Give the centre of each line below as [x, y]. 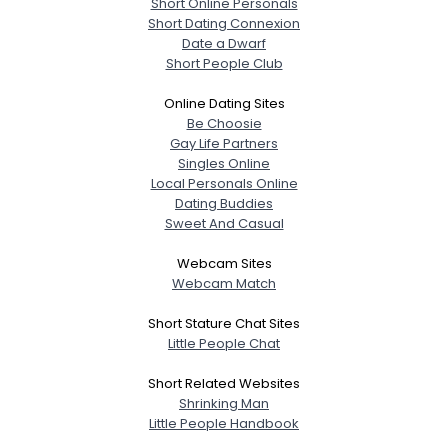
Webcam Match [224, 283]
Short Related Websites [224, 383]
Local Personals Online [224, 183]
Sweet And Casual [224, 223]
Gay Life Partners [224, 143]
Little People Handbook [224, 423]
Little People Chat [224, 343]
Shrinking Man [224, 403]
